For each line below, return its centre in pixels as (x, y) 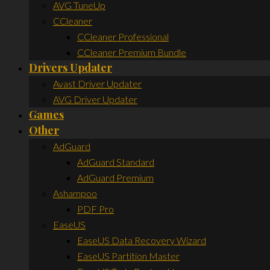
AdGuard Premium (115, 177)
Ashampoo (75, 193)
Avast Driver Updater (97, 83)
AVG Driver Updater (95, 99)
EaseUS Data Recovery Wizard (142, 240)
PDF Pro (96, 209)
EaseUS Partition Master (128, 256)
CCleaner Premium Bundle (132, 52)
